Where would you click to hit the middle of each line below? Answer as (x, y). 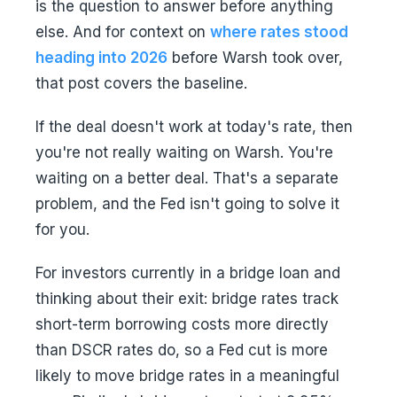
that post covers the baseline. (141, 83)
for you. (62, 230)
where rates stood (279, 32)
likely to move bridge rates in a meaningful (187, 376)
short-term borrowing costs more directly (182, 324)
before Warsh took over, (255, 58)
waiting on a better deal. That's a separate (187, 178)
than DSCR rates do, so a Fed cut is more (182, 350)
